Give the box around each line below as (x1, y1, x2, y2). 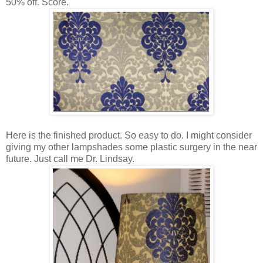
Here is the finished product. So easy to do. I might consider (6, 130, 252, 140)
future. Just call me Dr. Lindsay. (6, 153, 137, 164)
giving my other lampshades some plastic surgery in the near (6, 141, 257, 152)
